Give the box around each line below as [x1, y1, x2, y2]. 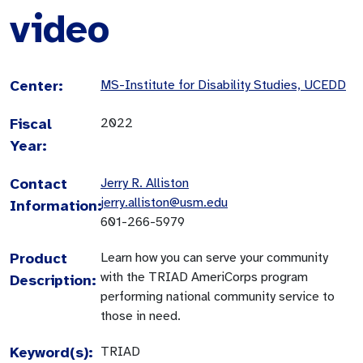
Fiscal [10, 114, 52, 133]
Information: [10, 196, 102, 215]
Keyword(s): [10, 343, 93, 361]
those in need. [100, 307, 181, 324]
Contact [10, 174, 67, 193]
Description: [10, 271, 96, 289]
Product [10, 249, 67, 267]
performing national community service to [100, 288, 335, 305]
